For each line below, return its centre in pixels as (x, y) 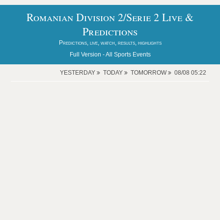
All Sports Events (128, 55)
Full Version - (87, 55)
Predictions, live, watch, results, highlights (110, 43)
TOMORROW (149, 73)
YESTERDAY (78, 73)
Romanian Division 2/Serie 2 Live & (110, 17)
